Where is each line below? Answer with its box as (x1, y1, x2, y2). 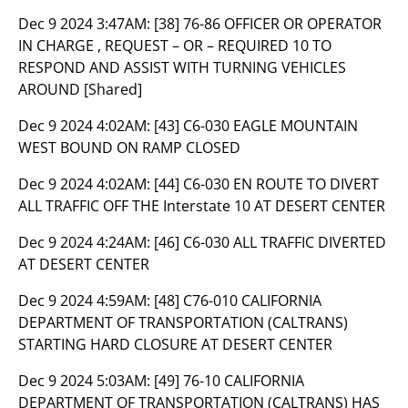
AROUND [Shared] (18, 79, 142, 99)
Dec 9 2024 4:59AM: (18, 291, 154, 311)
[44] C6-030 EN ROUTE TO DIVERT (154, 174, 379, 194)
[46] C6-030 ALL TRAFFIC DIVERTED (154, 232, 386, 252)
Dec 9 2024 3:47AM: (18, 14, 154, 34)
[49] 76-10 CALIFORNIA (154, 371, 304, 391)
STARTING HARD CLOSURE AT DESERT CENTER (18, 334, 332, 354)
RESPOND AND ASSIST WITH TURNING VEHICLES (18, 57, 346, 77)
